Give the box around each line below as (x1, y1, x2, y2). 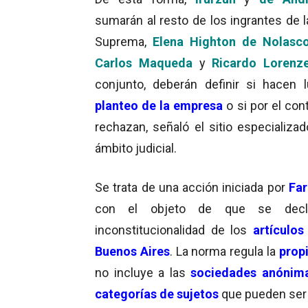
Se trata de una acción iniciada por (95, 179, 289, 195)
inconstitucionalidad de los (95, 222, 247, 237)
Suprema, (95, 34, 146, 49)
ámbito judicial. (95, 140, 177, 155)
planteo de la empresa (95, 98, 223, 113)
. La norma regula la (169, 243, 279, 258)
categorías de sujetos (95, 286, 219, 301)
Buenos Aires (95, 243, 170, 258)
